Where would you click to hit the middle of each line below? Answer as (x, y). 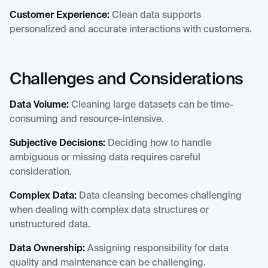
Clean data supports (155, 16)
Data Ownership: (47, 249)
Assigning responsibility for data (157, 249)
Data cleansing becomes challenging (159, 197)
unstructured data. (50, 225)
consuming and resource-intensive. (87, 120)
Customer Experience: (60, 16)
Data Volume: (39, 106)
